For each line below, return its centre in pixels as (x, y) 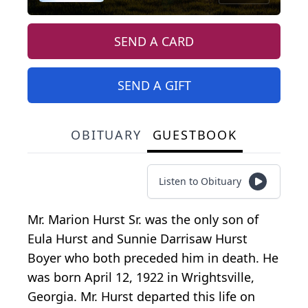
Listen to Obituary (200, 181)
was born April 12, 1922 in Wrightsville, (141, 277)
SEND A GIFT (154, 86)
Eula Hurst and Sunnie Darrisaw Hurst (137, 239)
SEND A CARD (154, 42)
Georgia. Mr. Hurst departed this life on (141, 297)
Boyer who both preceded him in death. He (153, 258)
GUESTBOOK (195, 135)
